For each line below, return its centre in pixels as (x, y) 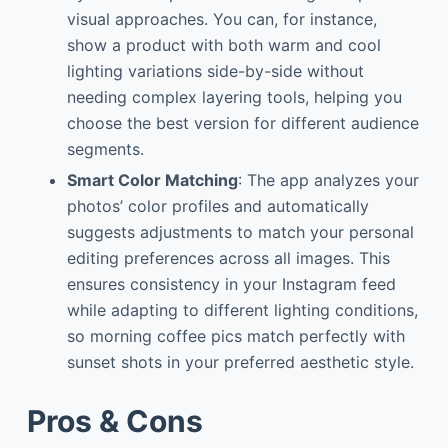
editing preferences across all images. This (228, 258)
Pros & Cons (114, 421)
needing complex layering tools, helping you (234, 97)
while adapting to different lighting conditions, (242, 310)
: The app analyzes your (328, 180)
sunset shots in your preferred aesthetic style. (240, 362)
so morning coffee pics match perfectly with (235, 336)
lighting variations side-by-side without (215, 71)
